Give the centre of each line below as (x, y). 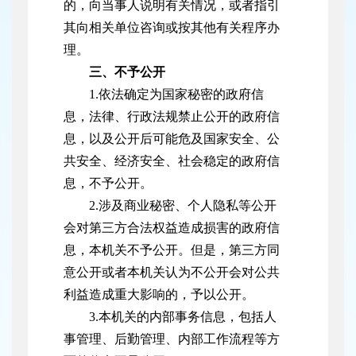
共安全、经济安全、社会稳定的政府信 (172, 161)
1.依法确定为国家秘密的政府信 (176, 95)
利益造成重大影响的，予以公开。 (159, 295)
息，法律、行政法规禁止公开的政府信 (172, 117)
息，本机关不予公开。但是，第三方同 (172, 250)
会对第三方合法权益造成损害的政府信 (172, 228)
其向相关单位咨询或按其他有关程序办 (172, 28)
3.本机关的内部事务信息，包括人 (183, 317)
